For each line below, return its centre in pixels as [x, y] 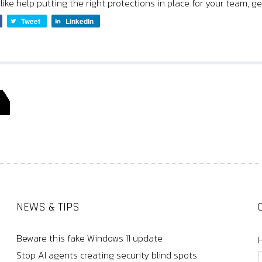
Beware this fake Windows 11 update [89, 238]
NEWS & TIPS [48, 207]
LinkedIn [80, 21]
